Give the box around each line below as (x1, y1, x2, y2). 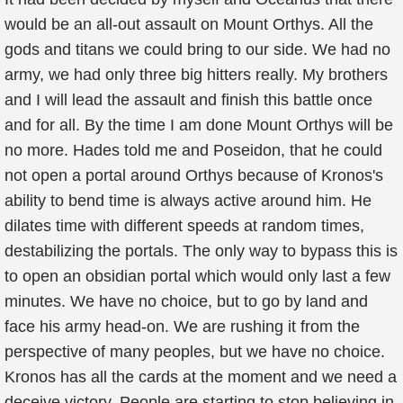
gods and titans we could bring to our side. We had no (4, 40, 390, 58)
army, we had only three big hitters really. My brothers (4, 66, 388, 84)
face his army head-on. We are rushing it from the (4, 318, 360, 336)
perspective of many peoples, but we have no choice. (4, 343, 385, 361)
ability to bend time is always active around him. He (4, 192, 372, 210)
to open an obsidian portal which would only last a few (4, 267, 390, 285)
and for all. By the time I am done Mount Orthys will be (4, 116, 393, 134)
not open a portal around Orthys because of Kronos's (4, 166, 383, 184)
